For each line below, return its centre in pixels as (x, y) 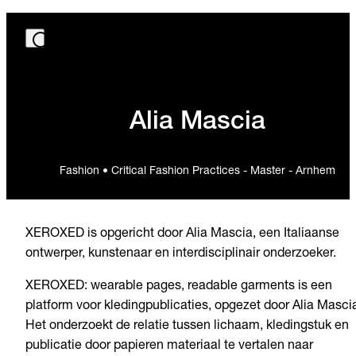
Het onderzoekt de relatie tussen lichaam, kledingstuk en (187, 327)
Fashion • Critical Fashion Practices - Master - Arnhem (197, 172)
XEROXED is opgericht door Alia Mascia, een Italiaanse (182, 235)
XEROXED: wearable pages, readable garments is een (179, 287)
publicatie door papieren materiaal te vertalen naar (169, 347)
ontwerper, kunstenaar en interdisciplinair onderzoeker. (181, 255)
